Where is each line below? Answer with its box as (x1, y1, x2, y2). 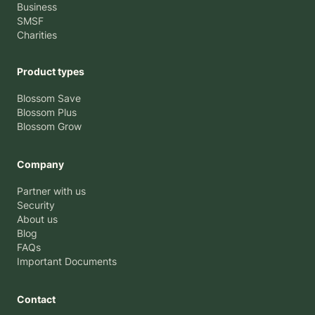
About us (17, 213, 58, 226)
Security (17, 199, 55, 212)
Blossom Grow (17, 120, 82, 133)
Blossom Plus (17, 106, 77, 119)
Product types (17, 65, 84, 78)
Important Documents (17, 255, 117, 268)
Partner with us (17, 185, 86, 198)
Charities (17, 29, 57, 41)
